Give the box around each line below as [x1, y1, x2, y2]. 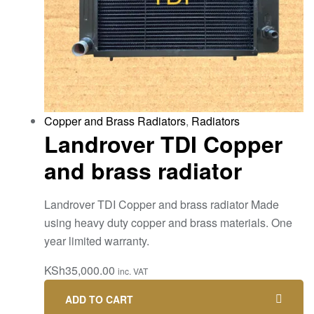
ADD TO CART [65, 292, 133, 306]
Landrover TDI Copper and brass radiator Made [44, 196, 279, 212]
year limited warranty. [44, 233, 149, 249]
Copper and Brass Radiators [44, 112, 186, 129]
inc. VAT [118, 265, 148, 277]
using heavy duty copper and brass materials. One [44, 214, 292, 231]
